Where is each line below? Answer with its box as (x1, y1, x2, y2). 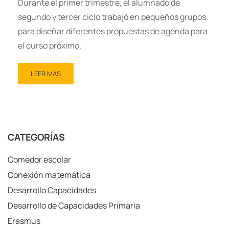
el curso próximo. (18, 40, 81, 52)
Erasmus (8, 215, 40, 227)
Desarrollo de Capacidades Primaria (8, 200, 140, 212)
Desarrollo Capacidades (8, 185, 96, 196)
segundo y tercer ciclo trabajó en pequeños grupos (18, 11, 206, 23)
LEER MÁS (31, 69, 61, 79)
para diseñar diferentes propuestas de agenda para (18, 26, 208, 37)
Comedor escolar (8, 154, 71, 166)
